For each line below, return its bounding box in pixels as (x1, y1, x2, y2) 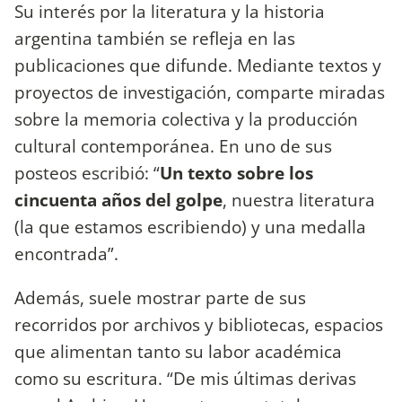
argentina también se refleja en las (14, 25, 295, 50)
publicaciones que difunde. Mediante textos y (14, 52, 381, 77)
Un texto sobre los (160, 160, 313, 185)
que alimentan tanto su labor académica (14, 339, 342, 364)
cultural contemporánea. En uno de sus (14, 133, 332, 158)
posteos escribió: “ (14, 160, 160, 185)
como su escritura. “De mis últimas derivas (14, 366, 356, 391)
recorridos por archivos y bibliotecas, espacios (14, 312, 383, 337)
